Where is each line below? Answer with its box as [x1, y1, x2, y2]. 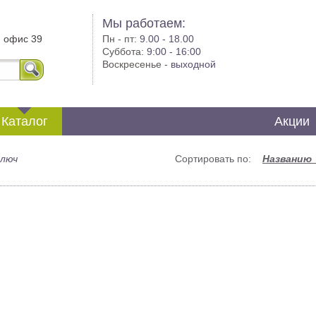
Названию [262, 153, 315, 164]
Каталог [1, 114, 49, 128]
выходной [171, 59, 217, 70]
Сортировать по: [175, 153, 262, 164]
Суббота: [102, 46, 147, 57]
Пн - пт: [102, 33, 140, 44]
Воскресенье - [102, 59, 171, 70]
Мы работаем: [102, 16, 186, 30]
